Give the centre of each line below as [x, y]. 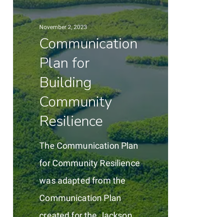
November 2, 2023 [63, 27]
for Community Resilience [90, 163]
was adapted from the [83, 180]
